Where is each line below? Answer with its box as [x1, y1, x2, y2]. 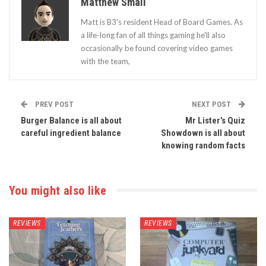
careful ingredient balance [21, 127, 121, 138]
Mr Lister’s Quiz [185, 115, 245, 126]
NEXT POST [192, 99, 233, 109]
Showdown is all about [161, 127, 245, 138]
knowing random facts [161, 140, 245, 151]
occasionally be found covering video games [81, 43, 233, 53]
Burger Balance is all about [21, 115, 122, 126]
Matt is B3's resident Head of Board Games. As [81, 17, 243, 27]
